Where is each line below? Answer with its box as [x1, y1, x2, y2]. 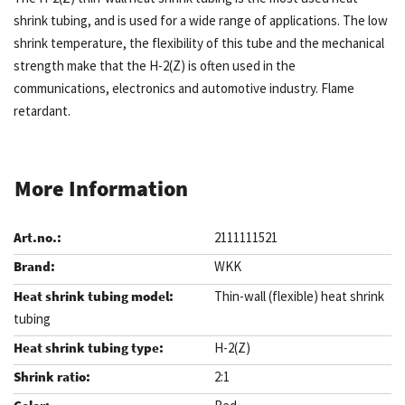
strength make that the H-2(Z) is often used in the [14, 57, 296, 74]
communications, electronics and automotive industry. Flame [14, 80, 354, 97]
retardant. [14, 102, 71, 119]
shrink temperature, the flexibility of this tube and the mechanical [14, 34, 384, 52]
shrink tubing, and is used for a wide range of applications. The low [14, 12, 388, 29]
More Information [14, 174, 188, 202]
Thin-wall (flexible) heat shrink [213, 287, 384, 305]
